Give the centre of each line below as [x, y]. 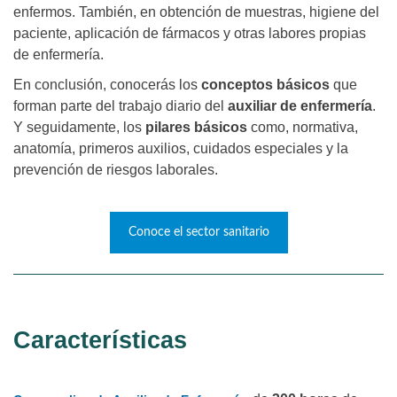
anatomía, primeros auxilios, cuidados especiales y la [181, 149]
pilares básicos [196, 128]
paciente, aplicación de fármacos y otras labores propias [190, 34]
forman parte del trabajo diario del [121, 106]
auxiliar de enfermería [300, 106]
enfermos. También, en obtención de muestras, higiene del [196, 12]
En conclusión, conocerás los [107, 85]
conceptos [237, 85]
